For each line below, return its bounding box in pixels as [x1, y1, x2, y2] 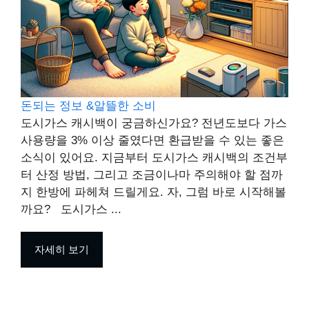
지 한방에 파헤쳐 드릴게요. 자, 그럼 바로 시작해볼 [21, 186, 286, 199]
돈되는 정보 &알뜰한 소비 [21, 99, 156, 113]
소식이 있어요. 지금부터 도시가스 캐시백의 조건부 [21, 151, 288, 165]
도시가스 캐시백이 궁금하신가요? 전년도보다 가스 [21, 117, 287, 130]
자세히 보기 [34, 243, 89, 256]
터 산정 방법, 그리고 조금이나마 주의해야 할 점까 [21, 168, 283, 182]
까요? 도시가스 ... [21, 203, 121, 217]
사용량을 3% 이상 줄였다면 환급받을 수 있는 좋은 [21, 134, 284, 148]
